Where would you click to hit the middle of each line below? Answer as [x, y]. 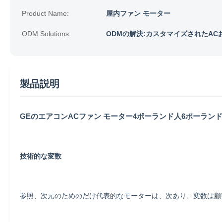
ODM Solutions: [46, 34]
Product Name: [45, 13]
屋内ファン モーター [138, 13]
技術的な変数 [41, 156]
